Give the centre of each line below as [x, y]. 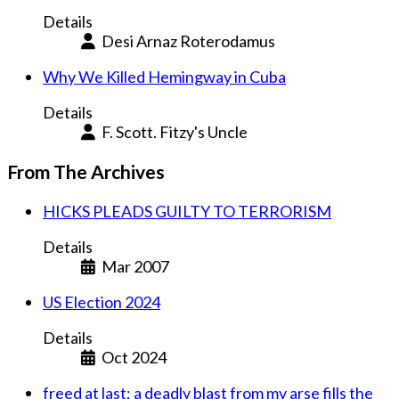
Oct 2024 [134, 357]
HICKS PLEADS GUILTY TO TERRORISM [187, 211]
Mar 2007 [135, 266]
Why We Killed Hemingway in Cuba [164, 76]
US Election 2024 [102, 301]
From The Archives [86, 171]
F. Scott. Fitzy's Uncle [174, 131]
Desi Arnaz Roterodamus [188, 41]
